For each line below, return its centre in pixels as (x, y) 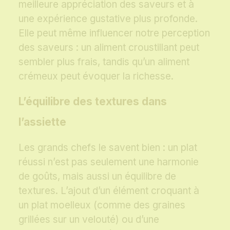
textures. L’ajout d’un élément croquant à (109, 191)
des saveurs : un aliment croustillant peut (109, 48)
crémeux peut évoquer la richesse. (96, 76)
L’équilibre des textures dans (93, 102)
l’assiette (42, 122)
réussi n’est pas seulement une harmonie (109, 162)
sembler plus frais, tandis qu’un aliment (104, 62)
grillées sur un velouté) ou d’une (89, 220)
